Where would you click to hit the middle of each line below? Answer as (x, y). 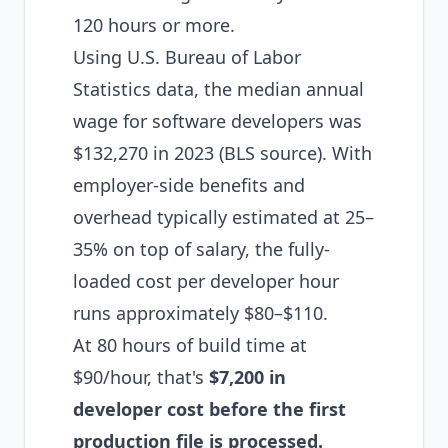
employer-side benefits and (189, 185)
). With (344, 153)
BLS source (270, 153)
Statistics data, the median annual (218, 89)
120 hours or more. (154, 25)
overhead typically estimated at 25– (223, 217)
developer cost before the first (209, 409)
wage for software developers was (217, 121)
